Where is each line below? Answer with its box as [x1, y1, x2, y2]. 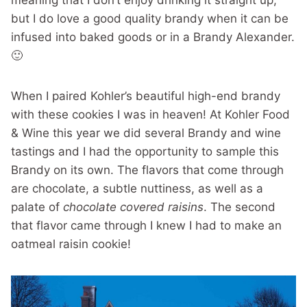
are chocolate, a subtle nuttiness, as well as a [11, 182, 263, 195]
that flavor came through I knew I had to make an [11, 219, 282, 232]
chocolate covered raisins [63, 200, 204, 214]
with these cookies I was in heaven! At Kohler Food [11, 108, 290, 121]
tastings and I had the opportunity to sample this [11, 145, 279, 158]
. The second [204, 200, 275, 214]
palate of [11, 200, 63, 214]
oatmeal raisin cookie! [11, 237, 131, 251]
